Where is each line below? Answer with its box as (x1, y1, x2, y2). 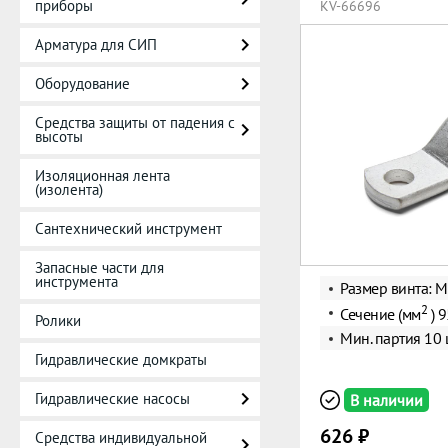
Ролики (35, 311, 81, 330)
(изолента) (35, 180, 103, 199)
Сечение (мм (340, 304, 421, 325)
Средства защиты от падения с (35, 113, 235, 132)
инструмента (35, 272, 118, 291)
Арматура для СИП (35, 35, 157, 54)
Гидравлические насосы (35, 389, 190, 408)
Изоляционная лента (35, 166, 170, 185)
